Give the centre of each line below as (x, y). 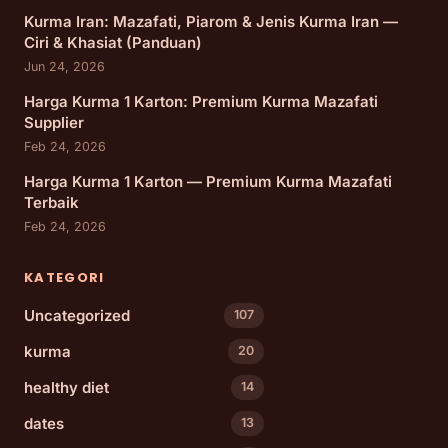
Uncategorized (77, 315)
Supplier (54, 122)
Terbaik (51, 202)
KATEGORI (64, 277)
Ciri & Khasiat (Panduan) (113, 42)
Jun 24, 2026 (64, 66)
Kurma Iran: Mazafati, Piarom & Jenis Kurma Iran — (211, 21)
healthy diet (66, 387)
